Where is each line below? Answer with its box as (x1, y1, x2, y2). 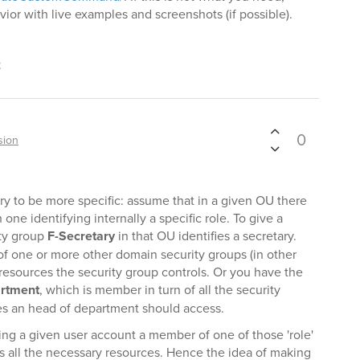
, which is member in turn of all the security (39, 280, 280, 298)
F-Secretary (47, 227, 115, 245)
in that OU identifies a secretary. (115, 227, 297, 244)
